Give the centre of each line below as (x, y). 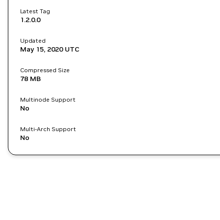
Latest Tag (35, 11)
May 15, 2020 (41, 49)
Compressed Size (45, 70)
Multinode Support (48, 99)
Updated (33, 41)
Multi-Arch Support (48, 129)
